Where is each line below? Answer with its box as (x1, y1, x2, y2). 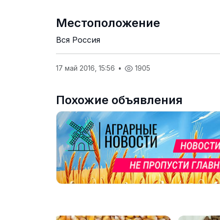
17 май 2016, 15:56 (56, 64, 117, 72)
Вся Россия (56, 35, 100, 45)
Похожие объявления (56, 93, 183, 107)
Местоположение (56, 16, 160, 30)
